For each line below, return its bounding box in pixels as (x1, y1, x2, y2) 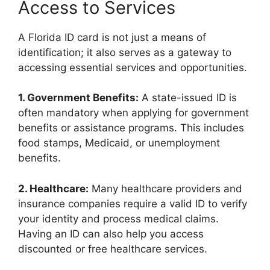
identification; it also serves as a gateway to (18, 46, 231, 58)
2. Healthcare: (18, 182, 89, 195)
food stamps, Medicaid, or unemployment (18, 137, 220, 149)
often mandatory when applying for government (18, 107, 249, 119)
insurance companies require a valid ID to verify (18, 197, 247, 210)
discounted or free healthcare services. (18, 242, 207, 255)
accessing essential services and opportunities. (18, 61, 247, 74)
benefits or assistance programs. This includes (18, 122, 244, 134)
